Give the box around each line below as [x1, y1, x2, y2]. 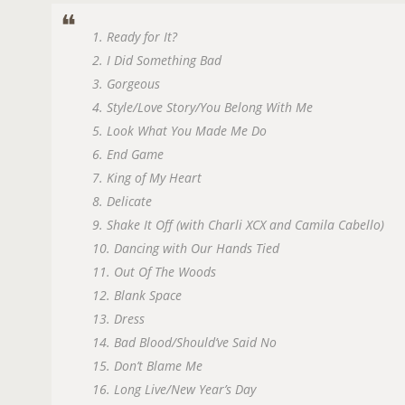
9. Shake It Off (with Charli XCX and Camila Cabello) [92, 215, 384, 233]
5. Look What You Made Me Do [92, 121, 267, 139]
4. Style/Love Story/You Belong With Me [92, 98, 313, 116]
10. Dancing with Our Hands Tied [92, 239, 279, 257]
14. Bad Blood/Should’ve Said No [92, 333, 277, 351]
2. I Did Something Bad [92, 51, 221, 69]
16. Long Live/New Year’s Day [92, 380, 256, 398]
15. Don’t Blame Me [92, 356, 202, 374]
